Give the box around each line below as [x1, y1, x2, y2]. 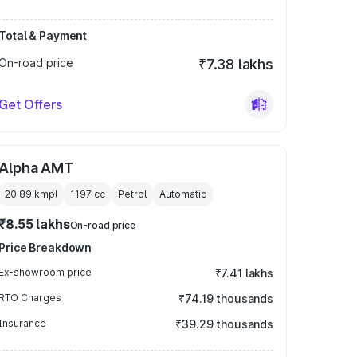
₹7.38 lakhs [198, 56, 273, 73]
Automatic [159, 188, 207, 200]
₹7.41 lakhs [214, 266, 273, 280]
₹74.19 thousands [178, 292, 273, 305]
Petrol [118, 188, 147, 200]
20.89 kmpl [5, 188, 58, 200]
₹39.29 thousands [175, 317, 273, 331]
